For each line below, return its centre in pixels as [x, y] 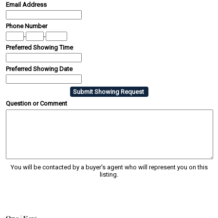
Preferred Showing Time [39, 47]
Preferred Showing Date [39, 69]
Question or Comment [36, 103]
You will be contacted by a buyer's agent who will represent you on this [109, 167]
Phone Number [27, 26]
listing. [109, 174]
